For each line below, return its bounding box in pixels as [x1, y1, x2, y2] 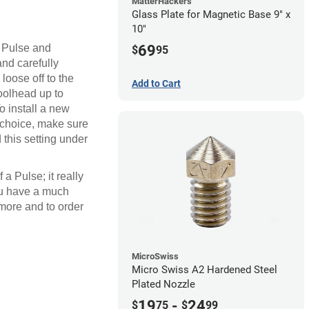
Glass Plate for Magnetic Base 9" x [132, 8, 290, 21]
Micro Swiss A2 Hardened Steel [132, 263, 277, 276]
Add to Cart [132, 77, 181, 89]
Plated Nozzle [132, 277, 195, 290]
